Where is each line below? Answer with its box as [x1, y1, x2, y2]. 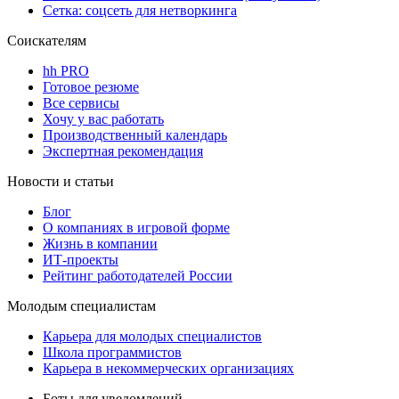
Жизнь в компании [43, 235, 158, 251]
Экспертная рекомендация [43, 142, 203, 159]
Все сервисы [43, 94, 119, 110]
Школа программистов [43, 344, 182, 360]
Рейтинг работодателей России [43, 267, 232, 283]
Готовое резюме [43, 78, 139, 94]
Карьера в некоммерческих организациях [43, 360, 294, 376]
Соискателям [7, 32, 86, 48]
